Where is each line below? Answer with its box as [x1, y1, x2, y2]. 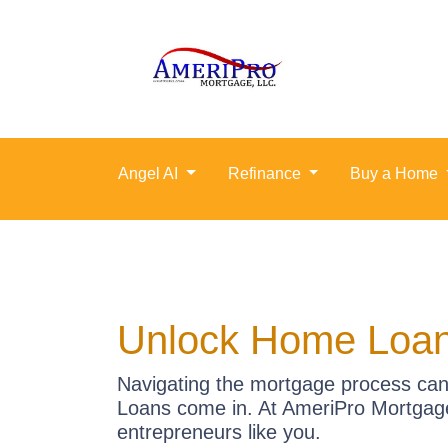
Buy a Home [350, 165, 443, 182]
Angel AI [118, 165, 182, 182]
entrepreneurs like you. [117, 421, 321, 443]
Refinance [227, 165, 305, 182]
